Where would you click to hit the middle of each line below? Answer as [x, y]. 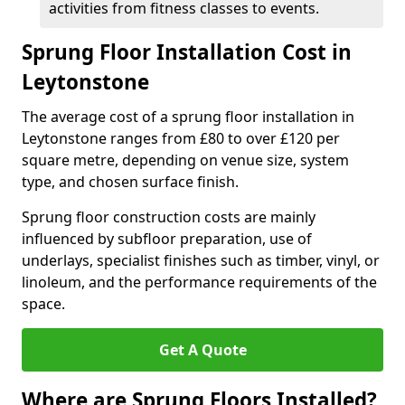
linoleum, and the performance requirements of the [199, 282]
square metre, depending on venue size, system [185, 160]
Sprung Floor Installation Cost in [187, 52]
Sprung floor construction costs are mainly [169, 217]
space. [43, 304]
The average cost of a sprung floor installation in [188, 117]
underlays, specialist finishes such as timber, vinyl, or [201, 260]
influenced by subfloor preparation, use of [167, 239]
